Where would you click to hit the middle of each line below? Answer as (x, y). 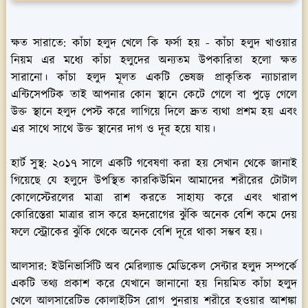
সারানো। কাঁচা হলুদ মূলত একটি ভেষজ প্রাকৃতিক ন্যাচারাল (154, 77)
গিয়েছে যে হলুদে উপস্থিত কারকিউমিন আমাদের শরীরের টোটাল (154, 180)
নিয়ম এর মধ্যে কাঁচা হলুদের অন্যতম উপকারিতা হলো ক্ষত (154, 60)
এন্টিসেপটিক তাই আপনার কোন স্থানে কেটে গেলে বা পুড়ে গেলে (154, 95)
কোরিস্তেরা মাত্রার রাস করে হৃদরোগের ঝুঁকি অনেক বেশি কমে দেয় (154, 215)
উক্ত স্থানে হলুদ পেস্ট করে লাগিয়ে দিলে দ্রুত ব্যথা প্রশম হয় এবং (154, 112)
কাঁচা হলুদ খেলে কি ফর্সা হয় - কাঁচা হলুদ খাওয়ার (182, 43)
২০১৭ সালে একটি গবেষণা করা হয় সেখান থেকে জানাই (172, 163)
